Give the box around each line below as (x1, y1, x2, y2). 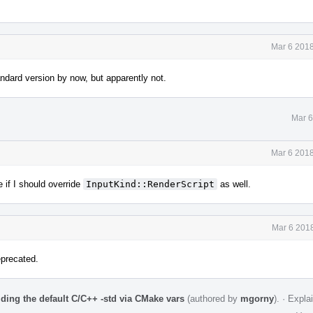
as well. (217, 178, 251, 189)
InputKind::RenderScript (86, 178, 214, 189)
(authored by (184, 293, 240, 304)
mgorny (240, 293, 274, 304)
